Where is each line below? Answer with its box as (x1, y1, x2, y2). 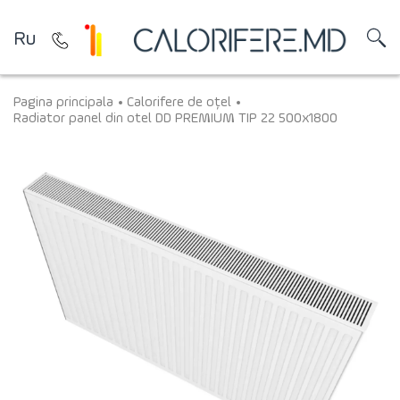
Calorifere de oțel (127, 95, 231, 110)
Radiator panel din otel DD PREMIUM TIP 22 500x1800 (13, 111, 337, 126)
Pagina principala (13, 95, 113, 110)
